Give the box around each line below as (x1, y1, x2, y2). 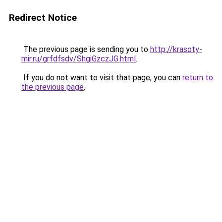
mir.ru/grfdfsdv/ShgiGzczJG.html (21, 54, 136, 63)
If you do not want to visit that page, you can (21, 73, 182, 82)
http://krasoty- (150, 45, 202, 54)
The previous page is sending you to (21, 45, 150, 54)
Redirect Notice (9, 12, 77, 23)
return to (182, 73, 213, 82)
